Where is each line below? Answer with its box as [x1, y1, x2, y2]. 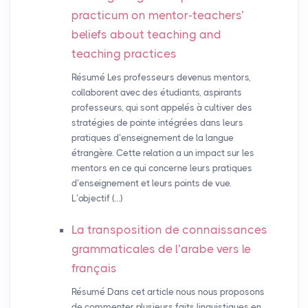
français [71, 261, 117, 276]
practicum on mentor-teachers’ [71, 8, 244, 23]
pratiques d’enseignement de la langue [71, 133, 234, 144]
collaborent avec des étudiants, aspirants [71, 87, 242, 98]
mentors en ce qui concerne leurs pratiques [71, 163, 252, 174]
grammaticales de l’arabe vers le [71, 242, 251, 256]
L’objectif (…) [71, 193, 122, 204]
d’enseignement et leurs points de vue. [71, 178, 232, 189]
